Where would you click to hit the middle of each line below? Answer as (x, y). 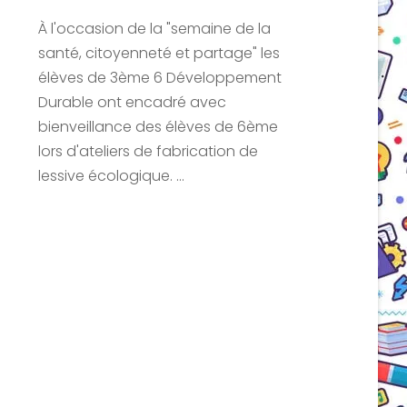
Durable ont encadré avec (133, 102)
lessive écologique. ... (112, 175)
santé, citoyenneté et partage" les (159, 53)
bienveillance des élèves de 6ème (159, 126)
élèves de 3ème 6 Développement (160, 77)
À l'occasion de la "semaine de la (155, 28)
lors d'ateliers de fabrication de (149, 151)
